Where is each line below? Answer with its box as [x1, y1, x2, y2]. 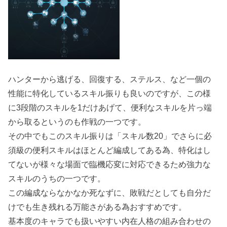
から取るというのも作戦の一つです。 [8, 117, 146, 126]
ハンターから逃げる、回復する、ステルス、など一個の [8, 74, 211, 84]
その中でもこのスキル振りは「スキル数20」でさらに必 [8, 131, 212, 140]
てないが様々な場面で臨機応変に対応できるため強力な [8, 159, 211, 169]
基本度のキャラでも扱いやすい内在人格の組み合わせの [8, 216, 211, 225]
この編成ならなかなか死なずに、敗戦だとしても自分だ [8, 187, 211, 197]
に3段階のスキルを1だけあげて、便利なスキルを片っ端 [8, 102, 212, 112]
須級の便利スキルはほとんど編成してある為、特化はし [8, 145, 211, 155]
